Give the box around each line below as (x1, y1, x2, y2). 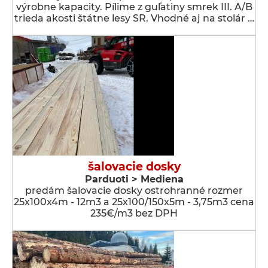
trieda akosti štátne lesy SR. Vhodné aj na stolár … (14, 13, 254, 24)
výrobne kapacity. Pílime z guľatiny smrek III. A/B (16, 1, 252, 13)
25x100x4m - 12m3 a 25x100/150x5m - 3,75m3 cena (14, 196, 254, 208)
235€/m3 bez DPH (90, 208, 178, 219)
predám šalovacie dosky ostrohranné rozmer (25, 185, 243, 196)
